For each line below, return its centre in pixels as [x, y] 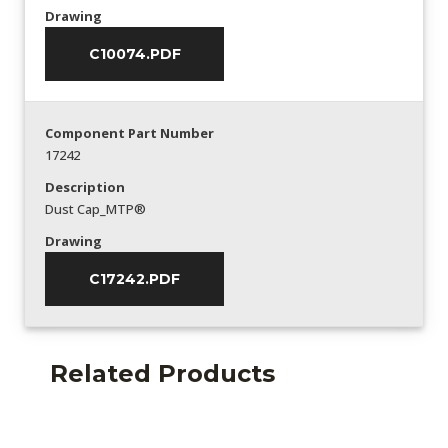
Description [85, 186]
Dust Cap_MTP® [95, 208]
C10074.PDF [134, 53]
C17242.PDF [134, 278]
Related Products [162, 373]
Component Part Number [129, 132]
